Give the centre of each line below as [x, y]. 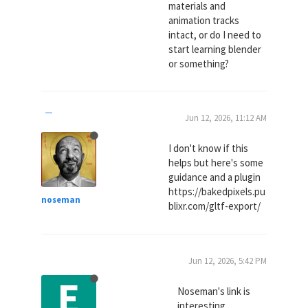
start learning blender [214, 49]
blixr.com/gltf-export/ [214, 206]
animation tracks [203, 20]
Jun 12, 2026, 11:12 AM [226, 118]
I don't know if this [208, 148]
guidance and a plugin [214, 177]
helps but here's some [216, 163]
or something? [198, 63]
